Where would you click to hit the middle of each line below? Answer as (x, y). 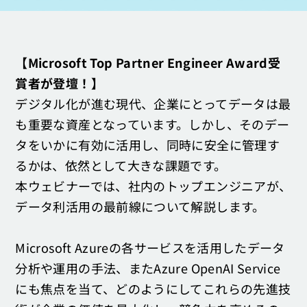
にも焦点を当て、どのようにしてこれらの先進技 (153, 288)
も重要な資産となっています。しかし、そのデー (152, 124)
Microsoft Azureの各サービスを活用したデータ (150, 247)
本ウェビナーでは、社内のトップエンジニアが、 (153, 186)
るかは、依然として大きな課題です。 (121, 165)
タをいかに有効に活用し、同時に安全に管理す (147, 145)
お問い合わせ (40, 24)
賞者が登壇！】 (59, 83)
